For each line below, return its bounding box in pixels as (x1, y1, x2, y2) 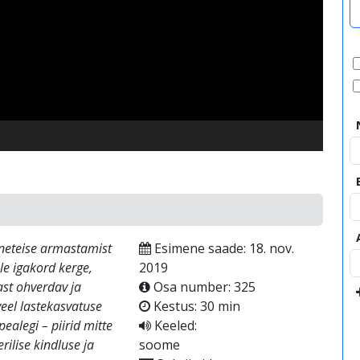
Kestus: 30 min (149, 297, 240, 315)
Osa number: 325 (149, 278, 256, 296)
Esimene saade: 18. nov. (150, 239, 294, 257)
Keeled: (150, 317, 197, 334)
